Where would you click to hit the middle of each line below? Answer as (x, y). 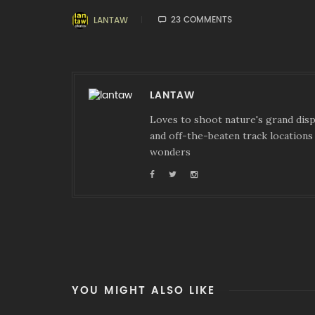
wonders (170, 152)
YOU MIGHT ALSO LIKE (143, 290)
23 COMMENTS (200, 20)
